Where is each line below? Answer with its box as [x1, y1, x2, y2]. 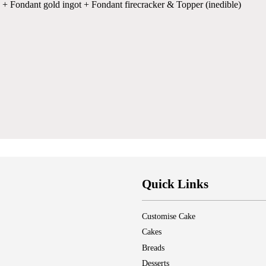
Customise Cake [142, 212, 195, 221]
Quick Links [142, 177, 208, 192]
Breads [142, 243, 164, 252]
